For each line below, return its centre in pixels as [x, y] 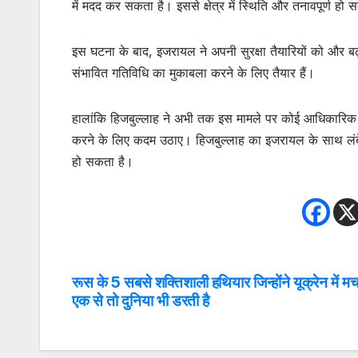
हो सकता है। [103, 161]
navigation [136, 321]
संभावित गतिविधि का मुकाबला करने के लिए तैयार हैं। [193, 72]
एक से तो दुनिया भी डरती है [141, 300]
